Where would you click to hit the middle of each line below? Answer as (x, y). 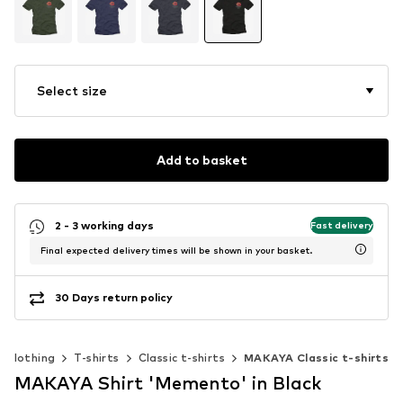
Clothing (31, 357)
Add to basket (201, 160)
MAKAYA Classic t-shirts (317, 357)
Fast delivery (342, 225)
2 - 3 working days (104, 226)
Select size (72, 90)
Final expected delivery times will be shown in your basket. (176, 250)
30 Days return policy (114, 298)
